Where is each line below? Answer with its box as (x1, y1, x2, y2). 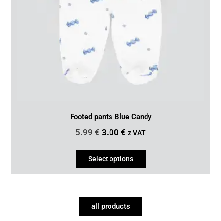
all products (91, 201, 130, 211)
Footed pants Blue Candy (70, 112, 151, 122)
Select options (88, 154, 133, 163)
